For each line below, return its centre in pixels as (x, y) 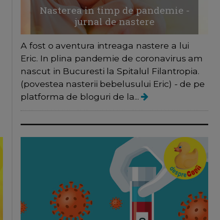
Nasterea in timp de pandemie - (114, 10)
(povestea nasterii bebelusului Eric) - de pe (113, 83)
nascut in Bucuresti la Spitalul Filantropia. (110, 71)
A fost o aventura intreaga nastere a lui (105, 45)
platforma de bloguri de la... (81, 96)
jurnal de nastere (114, 21)
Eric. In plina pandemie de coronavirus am (112, 58)
